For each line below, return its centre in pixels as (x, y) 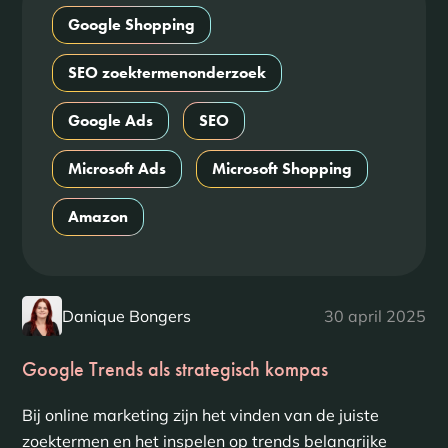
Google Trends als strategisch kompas (174, 369)
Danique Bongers (126, 316)
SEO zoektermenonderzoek (166, 72)
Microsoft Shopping (281, 168)
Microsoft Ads (116, 168)
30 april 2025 (375, 316)
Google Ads (110, 120)
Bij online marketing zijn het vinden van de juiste (200, 415)
